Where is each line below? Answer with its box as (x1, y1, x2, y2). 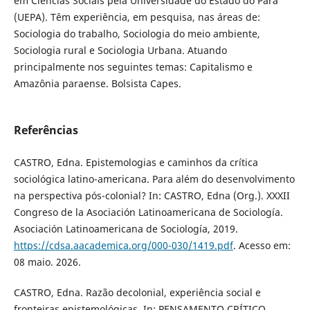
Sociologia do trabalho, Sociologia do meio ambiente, (13, 27, 260, 41)
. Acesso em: (232, 239, 291, 253)
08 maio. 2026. (13, 255, 81, 269)
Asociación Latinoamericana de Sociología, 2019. (13, 222, 238, 236)
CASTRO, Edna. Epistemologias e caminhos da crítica (13, 156, 258, 170)
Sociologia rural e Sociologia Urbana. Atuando (13, 44, 227, 57)
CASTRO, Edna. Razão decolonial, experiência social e (13, 286, 261, 300)
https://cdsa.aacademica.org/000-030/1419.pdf (13, 239, 233, 253)
